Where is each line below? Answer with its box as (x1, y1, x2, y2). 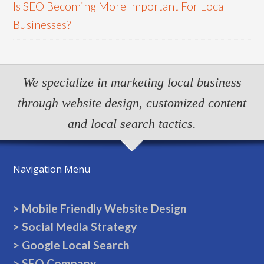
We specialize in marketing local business (22, 74, 242, 90)
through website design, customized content (18, 95, 246, 110)
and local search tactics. (68, 115, 196, 131)
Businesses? (13, 17, 71, 31)
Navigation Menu (13, 162, 91, 176)
